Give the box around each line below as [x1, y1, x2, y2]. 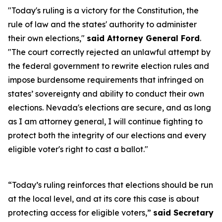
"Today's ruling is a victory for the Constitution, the [8, 5, 199, 15]
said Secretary [153, 208, 214, 218]
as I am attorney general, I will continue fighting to [8, 116, 203, 126]
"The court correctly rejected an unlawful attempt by [8, 47, 211, 57]
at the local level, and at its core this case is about [8, 194, 199, 204]
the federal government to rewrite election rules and [8, 61, 209, 71]
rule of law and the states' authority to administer [8, 19, 197, 29]
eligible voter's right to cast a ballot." [8, 144, 148, 154]
